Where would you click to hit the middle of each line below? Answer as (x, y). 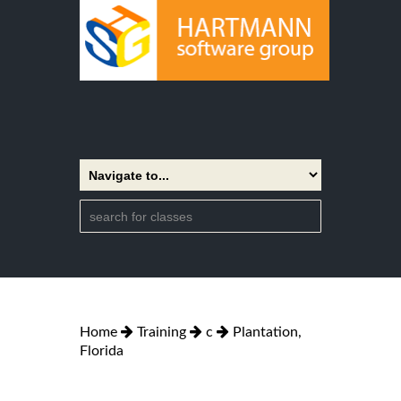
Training (162, 332)
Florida (102, 350)
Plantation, (267, 332)
